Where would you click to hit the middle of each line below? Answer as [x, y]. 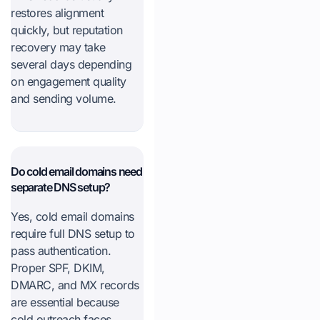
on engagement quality [69, 81]
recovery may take [58, 47]
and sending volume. [64, 99]
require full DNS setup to [73, 234]
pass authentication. [61, 251]
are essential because [65, 302]
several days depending [71, 64]
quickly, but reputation [67, 30]
